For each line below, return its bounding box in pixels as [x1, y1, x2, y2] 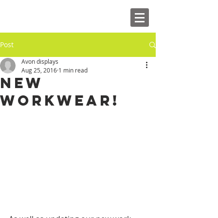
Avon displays [21, 57, 58, 65]
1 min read [58, 66, 88, 74]
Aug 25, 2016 [21, 66, 57, 74]
